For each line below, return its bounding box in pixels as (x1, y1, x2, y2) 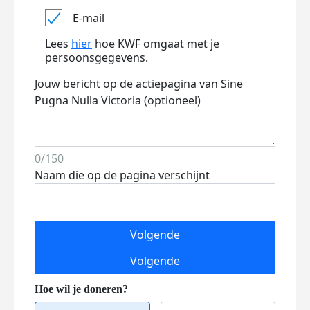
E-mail (73, 10, 104, 26)
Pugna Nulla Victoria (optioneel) (35, 93, 201, 108)
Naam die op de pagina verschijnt (35, 167, 210, 183)
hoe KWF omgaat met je (92, 36, 219, 51)
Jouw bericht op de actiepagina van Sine (35, 76, 243, 91)
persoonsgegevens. (45, 50, 148, 65)
